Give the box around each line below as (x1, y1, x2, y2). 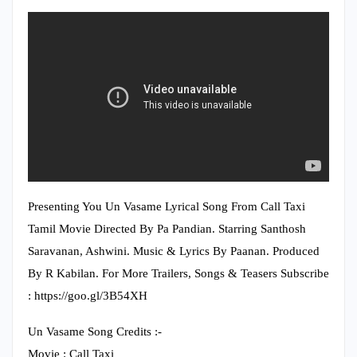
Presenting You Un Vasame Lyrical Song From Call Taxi (28, 199, 305, 213)
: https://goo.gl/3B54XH (28, 288, 147, 302)
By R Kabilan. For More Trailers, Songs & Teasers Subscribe (28, 266, 329, 280)
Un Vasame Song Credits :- (28, 324, 162, 338)
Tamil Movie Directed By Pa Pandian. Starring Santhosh (28, 222, 306, 235)
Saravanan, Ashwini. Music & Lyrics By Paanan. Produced (28, 244, 320, 257)
